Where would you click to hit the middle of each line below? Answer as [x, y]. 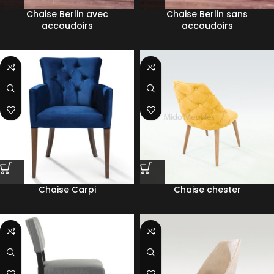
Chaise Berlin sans [207, 14]
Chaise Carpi [67, 190]
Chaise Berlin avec [67, 14]
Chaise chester [207, 190]
